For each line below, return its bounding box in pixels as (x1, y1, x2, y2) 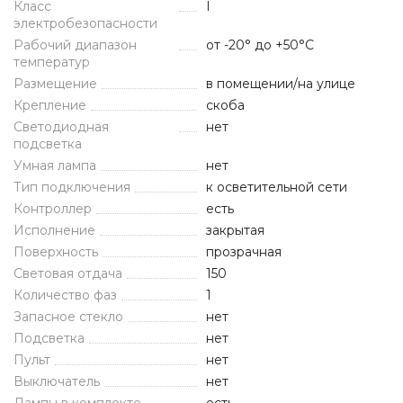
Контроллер (13, 201, 92, 217)
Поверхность (13, 244, 98, 260)
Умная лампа (13, 157, 96, 174)
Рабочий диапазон (13, 37, 137, 53)
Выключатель (13, 373, 100, 390)
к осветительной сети (206, 179, 347, 195)
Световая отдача (13, 265, 122, 282)
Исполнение (13, 222, 95, 238)
